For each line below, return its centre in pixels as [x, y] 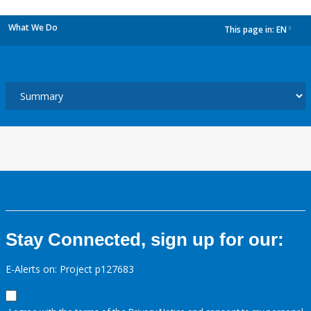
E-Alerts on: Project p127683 [70, 269]
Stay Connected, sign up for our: [145, 239]
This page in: [250, 30]
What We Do [33, 27]
